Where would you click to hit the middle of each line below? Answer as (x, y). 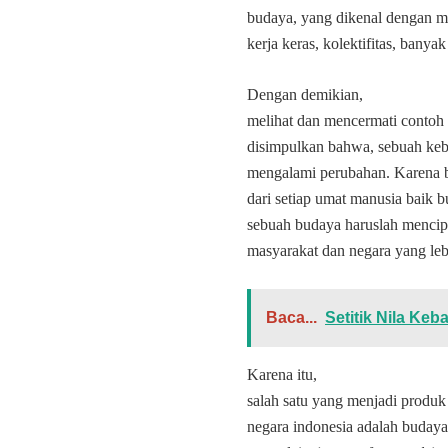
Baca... (291, 317)
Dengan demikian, (305, 94)
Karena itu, (282, 374)
